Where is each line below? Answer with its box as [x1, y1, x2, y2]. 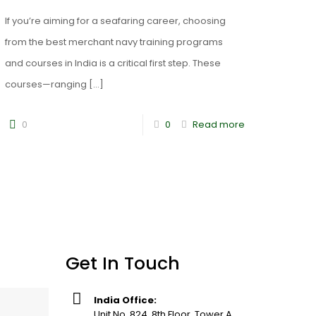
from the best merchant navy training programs [5, 35, 224, 49]
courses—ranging [5, 78, 87, 91]
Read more [192, 118, 245, 131]
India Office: [94, 293, 157, 307]
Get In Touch [66, 251, 180, 276]
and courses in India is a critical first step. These [5, 56, 221, 70]
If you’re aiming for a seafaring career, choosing [5, 14, 226, 28]
